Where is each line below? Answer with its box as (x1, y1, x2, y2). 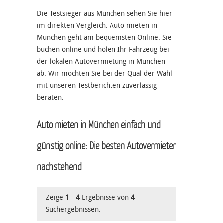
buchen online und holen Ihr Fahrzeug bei (37, 45, 169, 54)
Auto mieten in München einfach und (37, 118, 161, 130)
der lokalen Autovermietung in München (37, 57, 165, 66)
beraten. (37, 93, 64, 102)
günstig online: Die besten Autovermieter (37, 139, 176, 151)
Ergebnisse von (80, 193, 131, 202)
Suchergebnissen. (46, 205, 101, 214)
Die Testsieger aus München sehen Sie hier (37, 9, 172, 18)
